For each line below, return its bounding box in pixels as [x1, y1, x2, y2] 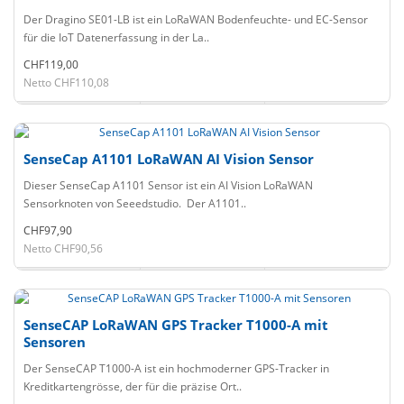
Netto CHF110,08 [23, 75, 109, 90]
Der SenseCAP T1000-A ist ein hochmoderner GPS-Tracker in [23, 361, 329, 376]
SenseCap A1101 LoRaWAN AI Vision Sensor [23, 150, 314, 168]
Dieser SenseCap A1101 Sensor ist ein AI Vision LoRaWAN [23, 178, 313, 193]
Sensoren [23, 333, 86, 351]
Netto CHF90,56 [23, 241, 103, 256]
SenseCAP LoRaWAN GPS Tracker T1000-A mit [23, 316, 328, 334]
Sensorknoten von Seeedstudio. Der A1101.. [23, 196, 246, 211]
